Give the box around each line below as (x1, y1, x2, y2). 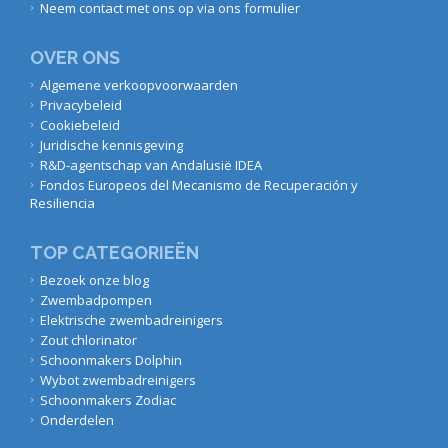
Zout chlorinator (40, 330, 137, 349)
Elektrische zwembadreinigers (40, 310, 223, 329)
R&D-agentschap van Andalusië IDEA (40, 155, 262, 174)
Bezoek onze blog (40, 270, 149, 289)
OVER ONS (30, 46, 120, 68)
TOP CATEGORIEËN (30, 241, 199, 263)
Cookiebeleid (40, 115, 120, 134)
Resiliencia (30, 193, 95, 212)
